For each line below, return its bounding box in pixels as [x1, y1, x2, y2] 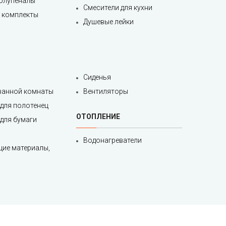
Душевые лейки [83, 18, 134, 26]
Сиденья [83, 73, 111, 82]
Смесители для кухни [83, 4, 152, 12]
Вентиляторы [83, 87, 128, 96]
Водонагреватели [83, 136, 142, 145]
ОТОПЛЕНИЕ [76, 112, 120, 121]
